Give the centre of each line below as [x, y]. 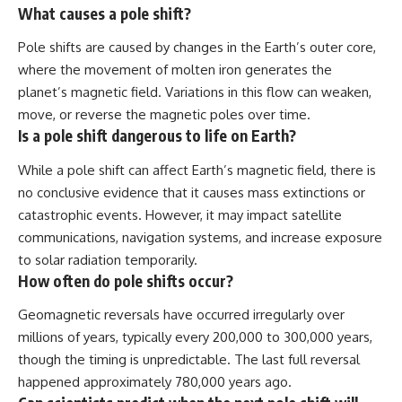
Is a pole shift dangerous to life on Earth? [157, 136]
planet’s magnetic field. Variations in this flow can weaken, [195, 92]
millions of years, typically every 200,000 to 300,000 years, [195, 337]
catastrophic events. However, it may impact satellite [180, 214]
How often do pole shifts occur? [126, 280]
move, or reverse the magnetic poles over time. [164, 115]
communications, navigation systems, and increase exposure [200, 237]
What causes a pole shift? [105, 13]
